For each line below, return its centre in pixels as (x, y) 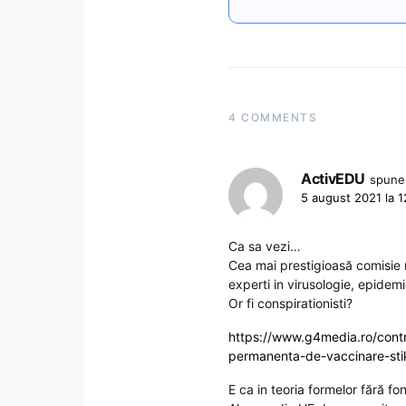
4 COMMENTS (273, 117)
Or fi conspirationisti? (290, 303)
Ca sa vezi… (265, 246)
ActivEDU (333, 178)
